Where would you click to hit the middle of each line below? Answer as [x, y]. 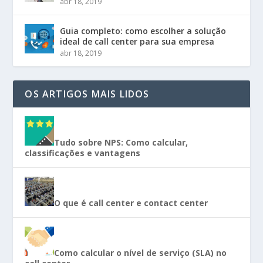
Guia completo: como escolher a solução [143, 31]
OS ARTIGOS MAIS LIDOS [87, 94]
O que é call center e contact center [131, 203]
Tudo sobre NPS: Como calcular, [121, 142]
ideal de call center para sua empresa [137, 41]
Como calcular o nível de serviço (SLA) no [141, 252]
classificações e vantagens [83, 153]
